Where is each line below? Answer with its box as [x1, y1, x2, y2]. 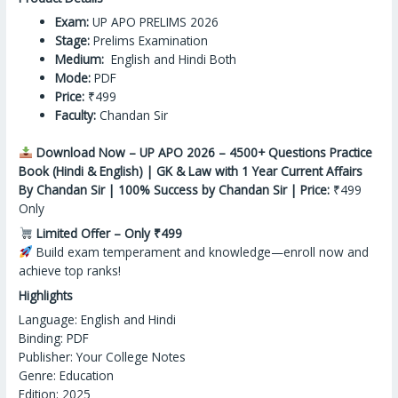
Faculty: [55, 107, 97, 124]
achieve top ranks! [19, 261, 122, 279]
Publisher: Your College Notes [19, 348, 187, 366]
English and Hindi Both [104, 51, 237, 68]
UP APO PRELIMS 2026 [89, 13, 219, 31]
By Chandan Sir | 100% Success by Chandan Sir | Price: [19, 180, 330, 198]
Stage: [55, 32, 91, 50]
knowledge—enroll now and [204, 243, 369, 260]
